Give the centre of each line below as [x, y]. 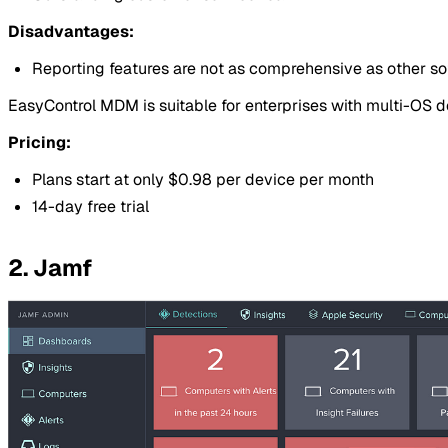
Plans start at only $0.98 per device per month [203, 180]
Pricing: [39, 143]
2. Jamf [50, 267]
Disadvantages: [71, 32]
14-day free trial [90, 206]
